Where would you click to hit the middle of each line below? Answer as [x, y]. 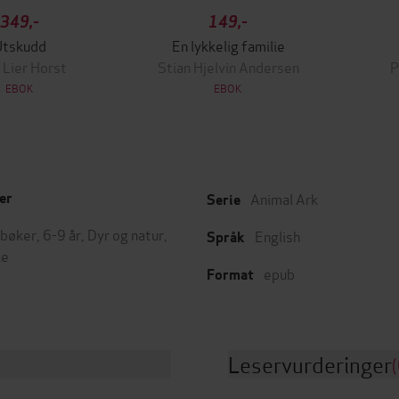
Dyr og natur [126, 234]
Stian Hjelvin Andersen [228, 66]
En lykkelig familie [228, 45]
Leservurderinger [310, 364]
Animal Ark [284, 198]
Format [230, 275]
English [277, 236]
